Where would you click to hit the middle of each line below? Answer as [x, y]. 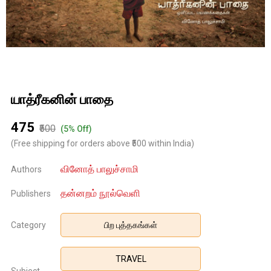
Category [28, 225]
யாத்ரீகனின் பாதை [62, 100]
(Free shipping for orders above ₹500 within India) [103, 144]
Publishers [31, 194]
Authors [26, 170]
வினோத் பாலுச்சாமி [100, 169]
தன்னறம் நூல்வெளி [101, 194]
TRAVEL [131, 259]
